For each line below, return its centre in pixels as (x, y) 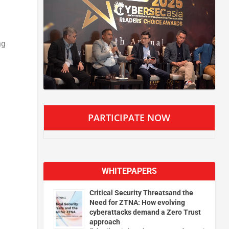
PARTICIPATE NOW (129, 117)
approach (105, 222)
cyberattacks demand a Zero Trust (145, 212)
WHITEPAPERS (129, 171)
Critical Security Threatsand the (141, 192)
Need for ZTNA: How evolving (137, 202)
